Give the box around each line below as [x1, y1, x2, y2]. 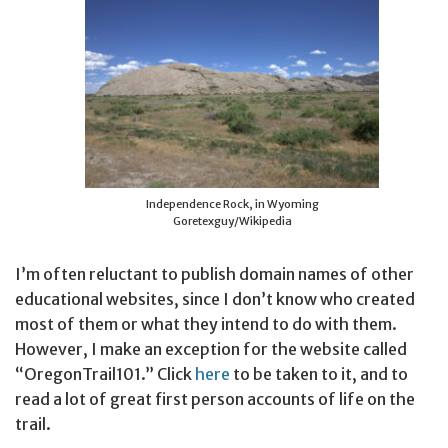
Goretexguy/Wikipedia [172, 213, 292, 228]
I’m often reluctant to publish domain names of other [15, 263, 414, 284]
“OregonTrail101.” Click [15, 363, 195, 384]
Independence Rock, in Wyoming [145, 196, 319, 211]
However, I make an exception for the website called [15, 338, 407, 359]
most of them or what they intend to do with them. [15, 313, 397, 334]
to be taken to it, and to [230, 363, 408, 384]
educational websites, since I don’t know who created [15, 288, 415, 309]
